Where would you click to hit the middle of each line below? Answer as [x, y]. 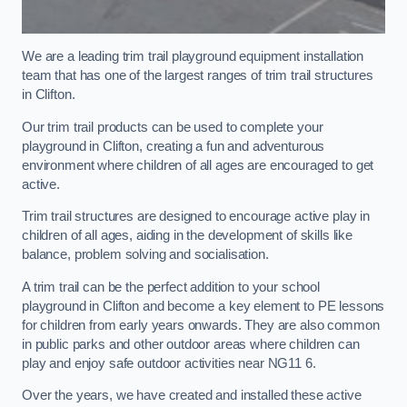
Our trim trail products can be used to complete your [173, 127]
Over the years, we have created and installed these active [192, 396]
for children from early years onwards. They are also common [201, 325]
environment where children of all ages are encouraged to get [198, 165]
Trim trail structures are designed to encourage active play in [196, 217]
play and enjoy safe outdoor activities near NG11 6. [169, 363]
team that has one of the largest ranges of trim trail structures [198, 75]
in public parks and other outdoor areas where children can [191, 344]
